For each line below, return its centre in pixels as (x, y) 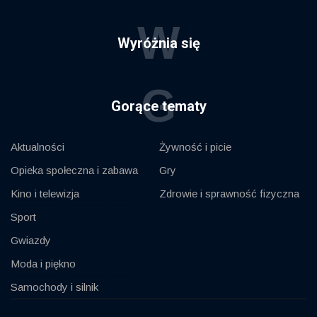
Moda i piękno (43, 264)
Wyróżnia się (158, 44)
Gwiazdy (31, 241)
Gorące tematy (158, 106)
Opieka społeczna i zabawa (74, 171)
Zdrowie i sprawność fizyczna (229, 194)
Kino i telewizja (45, 194)
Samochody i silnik (54, 287)
